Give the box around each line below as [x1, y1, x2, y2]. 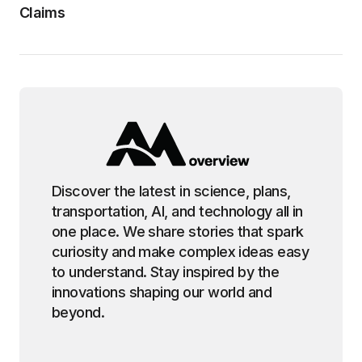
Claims [19, 4, 65, 21]
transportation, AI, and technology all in [52, 203, 303, 220]
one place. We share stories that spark [52, 223, 304, 240]
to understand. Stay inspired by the [52, 263, 280, 280]
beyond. [52, 304, 105, 321]
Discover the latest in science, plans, [52, 183, 291, 200]
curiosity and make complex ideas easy [52, 243, 309, 260]
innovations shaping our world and [52, 284, 272, 301]
